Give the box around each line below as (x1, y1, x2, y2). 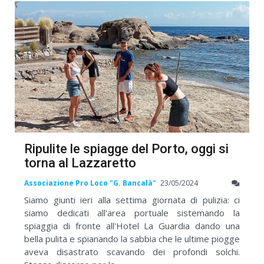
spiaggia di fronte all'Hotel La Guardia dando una (24, 219, 240, 232)
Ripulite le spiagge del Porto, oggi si (24, 141, 229, 156)
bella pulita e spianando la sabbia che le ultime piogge (24, 232, 240, 245)
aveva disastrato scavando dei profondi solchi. (24, 245, 240, 258)
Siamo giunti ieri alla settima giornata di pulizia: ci (24, 193, 240, 206)
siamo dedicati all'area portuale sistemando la (24, 206, 240, 219)
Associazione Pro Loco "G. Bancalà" (24, 177, 156, 188)
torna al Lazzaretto (24, 155, 136, 170)
